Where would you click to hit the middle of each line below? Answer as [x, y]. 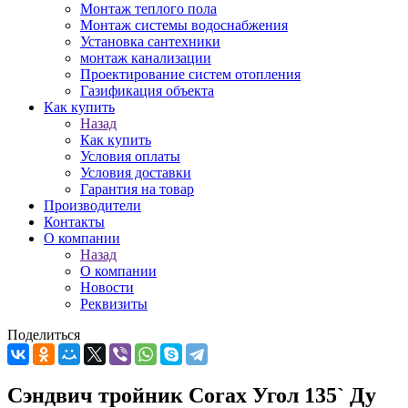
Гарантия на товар [137, 189]
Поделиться [44, 335]
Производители [92, 205]
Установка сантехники [150, 41]
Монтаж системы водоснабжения [184, 25]
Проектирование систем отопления [190, 74]
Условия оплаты [130, 156]
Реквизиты [114, 304]
